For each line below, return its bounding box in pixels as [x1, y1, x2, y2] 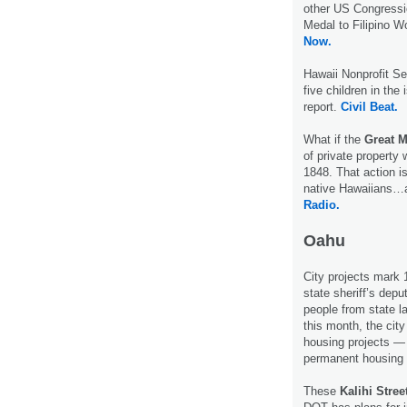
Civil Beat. [341, 100, 398, 114]
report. [303, 100, 341, 114]
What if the [303, 133, 364, 147]
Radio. [303, 198, 340, 213]
